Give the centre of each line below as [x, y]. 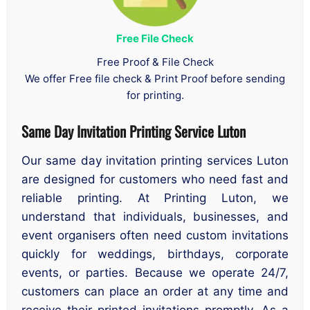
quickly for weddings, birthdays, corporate [155, 254]
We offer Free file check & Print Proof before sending [155, 79]
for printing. [155, 95]
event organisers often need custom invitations [155, 235]
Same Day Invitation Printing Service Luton [134, 131]
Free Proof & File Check [155, 62]
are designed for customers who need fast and [155, 179]
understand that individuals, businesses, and [155, 216]
